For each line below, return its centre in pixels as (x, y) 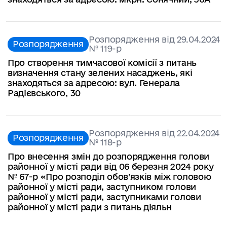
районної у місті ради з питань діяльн (90, 207)
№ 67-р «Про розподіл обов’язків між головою (109, 176)
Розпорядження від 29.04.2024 (154, 40)
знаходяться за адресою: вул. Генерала (94, 83)
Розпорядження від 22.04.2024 (154, 133)
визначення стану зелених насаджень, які (100, 73)
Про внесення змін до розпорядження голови (108, 156)
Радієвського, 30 (44, 93)
